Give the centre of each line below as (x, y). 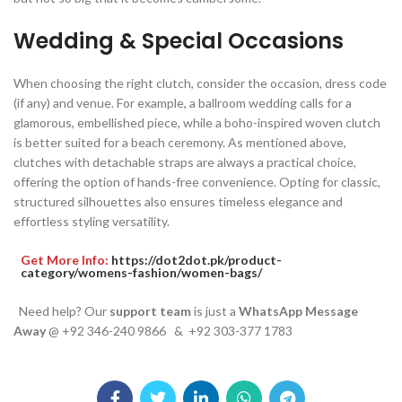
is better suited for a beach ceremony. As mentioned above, (180, 143)
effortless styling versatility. (92, 222)
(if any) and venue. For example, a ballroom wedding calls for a (183, 103)
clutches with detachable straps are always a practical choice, (185, 162)
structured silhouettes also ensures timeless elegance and (178, 202)
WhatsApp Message (298, 311)
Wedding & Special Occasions (179, 41)
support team (150, 311)
